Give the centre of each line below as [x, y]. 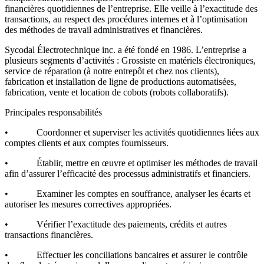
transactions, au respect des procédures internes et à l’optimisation [126, 19]
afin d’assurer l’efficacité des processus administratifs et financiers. [128, 173]
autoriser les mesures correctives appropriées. [88, 204]
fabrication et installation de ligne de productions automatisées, [121, 81]
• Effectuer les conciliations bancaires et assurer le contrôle [126, 255]
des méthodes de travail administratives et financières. [104, 29]
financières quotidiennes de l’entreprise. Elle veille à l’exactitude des [131, 8]
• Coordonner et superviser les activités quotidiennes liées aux [132, 132]
